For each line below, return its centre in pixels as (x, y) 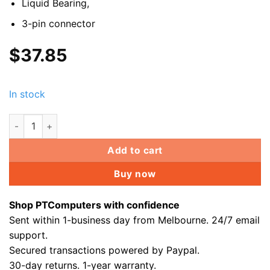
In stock (27, 94)
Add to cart (135, 150)
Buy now (135, 174)
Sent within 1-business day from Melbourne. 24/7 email (134, 220)
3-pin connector (58, 24)
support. (28, 235)
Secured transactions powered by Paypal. (104, 250)
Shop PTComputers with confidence (94, 205)
